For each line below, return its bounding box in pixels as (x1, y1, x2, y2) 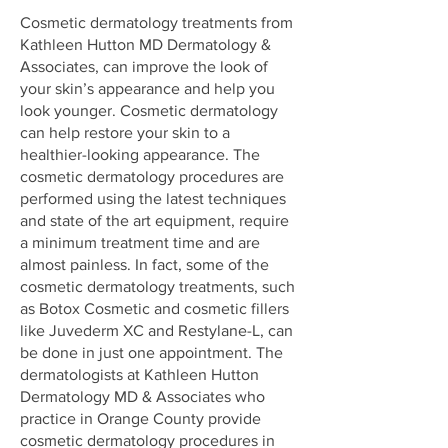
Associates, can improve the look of (20, 58, 268, 75)
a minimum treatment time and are (20, 234, 260, 251)
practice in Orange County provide (20, 410, 261, 427)
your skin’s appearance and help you (20, 80, 275, 97)
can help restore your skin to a (20, 124, 230, 141)
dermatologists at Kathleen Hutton (20, 366, 259, 383)
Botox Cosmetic (39, 300, 150, 317)
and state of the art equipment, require (20, 212, 289, 229)
